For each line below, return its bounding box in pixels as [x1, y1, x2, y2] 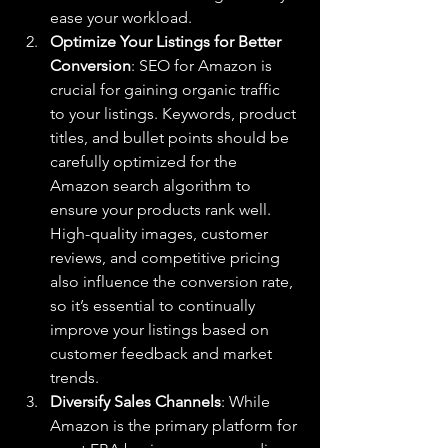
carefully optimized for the [50, 152, 241, 171]
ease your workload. [50, 8, 192, 27]
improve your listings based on [50, 320, 273, 339]
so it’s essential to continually [50, 296, 259, 315]
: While [221, 392, 274, 411]
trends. [50, 368, 99, 387]
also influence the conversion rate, [50, 272, 297, 291]
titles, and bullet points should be [50, 128, 293, 147]
